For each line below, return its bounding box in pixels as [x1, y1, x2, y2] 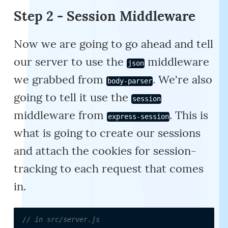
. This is [169, 108, 209, 123]
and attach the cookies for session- [14, 144, 197, 158]
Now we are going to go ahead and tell [14, 37, 214, 51]
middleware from [14, 108, 107, 123]
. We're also [153, 72, 213, 87]
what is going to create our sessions [14, 126, 201, 140]
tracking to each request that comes [14, 161, 204, 176]
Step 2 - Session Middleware [14, 8, 196, 25]
